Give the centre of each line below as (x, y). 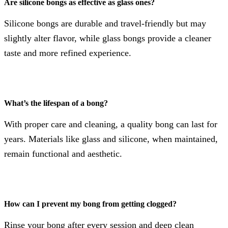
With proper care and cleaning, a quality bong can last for (111, 124)
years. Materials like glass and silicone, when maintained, (111, 139)
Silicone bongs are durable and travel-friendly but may (105, 24)
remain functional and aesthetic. (63, 154)
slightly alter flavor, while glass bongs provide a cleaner (108, 38)
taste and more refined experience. (68, 53)
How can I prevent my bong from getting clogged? (90, 204)
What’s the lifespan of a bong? (56, 103)
